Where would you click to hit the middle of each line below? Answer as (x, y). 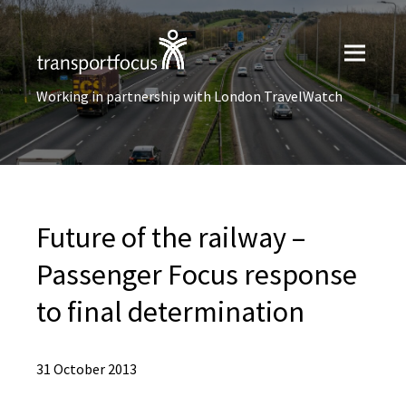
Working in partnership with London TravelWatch (189, 96)
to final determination (170, 312)
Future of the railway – (171, 237)
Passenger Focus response (197, 275)
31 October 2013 (87, 369)
